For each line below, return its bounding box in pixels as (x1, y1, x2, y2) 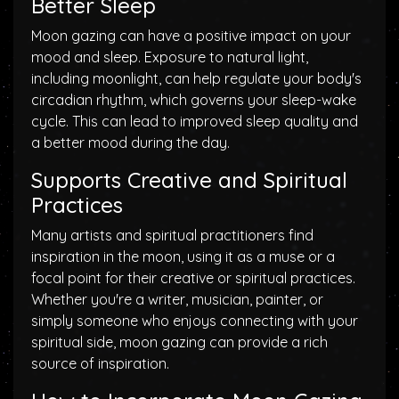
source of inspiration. (31, 354, 169, 372)
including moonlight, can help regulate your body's (31, 69, 362, 87)
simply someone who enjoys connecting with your (31, 312, 358, 330)
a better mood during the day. (31, 134, 230, 151)
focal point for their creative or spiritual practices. (31, 269, 355, 287)
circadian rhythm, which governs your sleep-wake (31, 91, 356, 109)
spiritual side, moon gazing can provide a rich (31, 333, 328, 351)
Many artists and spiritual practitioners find (31, 226, 313, 244)
